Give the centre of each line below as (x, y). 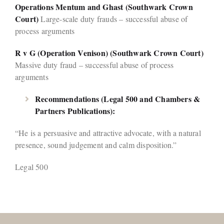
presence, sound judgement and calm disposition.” (96, 145)
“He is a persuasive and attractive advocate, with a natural (108, 133)
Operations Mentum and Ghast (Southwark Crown (104, 7)
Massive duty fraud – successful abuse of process (94, 65)
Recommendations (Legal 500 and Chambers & (118, 99)
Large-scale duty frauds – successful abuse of (113, 19)
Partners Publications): (75, 111)
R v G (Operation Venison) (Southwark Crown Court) (109, 53)
